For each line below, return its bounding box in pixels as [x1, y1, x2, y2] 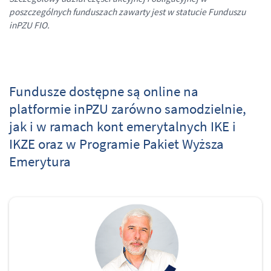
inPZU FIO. [9, 19, 50, 31]
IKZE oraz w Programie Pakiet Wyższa [9, 134, 224, 152]
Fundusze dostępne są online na [9, 82, 198, 100]
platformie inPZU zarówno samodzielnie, [9, 99, 246, 117]
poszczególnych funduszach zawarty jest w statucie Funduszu [9, 5, 246, 18]
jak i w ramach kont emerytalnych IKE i [9, 117, 236, 135]
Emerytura [9, 152, 71, 170]
